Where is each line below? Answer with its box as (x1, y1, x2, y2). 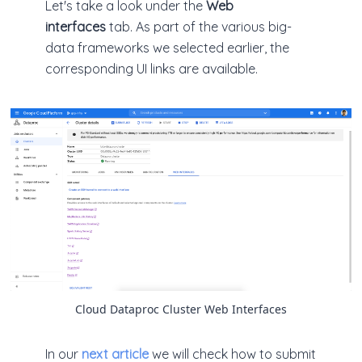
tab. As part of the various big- (106, 18, 292, 35)
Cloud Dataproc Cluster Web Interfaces (75, 301, 287, 318)
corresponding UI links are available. (45, 60, 258, 77)
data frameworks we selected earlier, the (45, 39, 289, 56)
